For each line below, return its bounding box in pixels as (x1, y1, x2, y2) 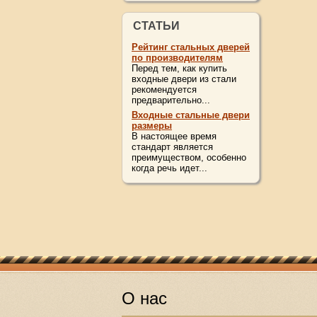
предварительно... (132, 95, 210, 105)
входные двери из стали (132, 74, 236, 84)
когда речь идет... (132, 163, 207, 173)
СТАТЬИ (133, 20, 180, 32)
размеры (132, 120, 172, 131)
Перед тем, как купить (132, 63, 227, 74)
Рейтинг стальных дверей (132, 42, 250, 52)
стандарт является (132, 142, 213, 152)
